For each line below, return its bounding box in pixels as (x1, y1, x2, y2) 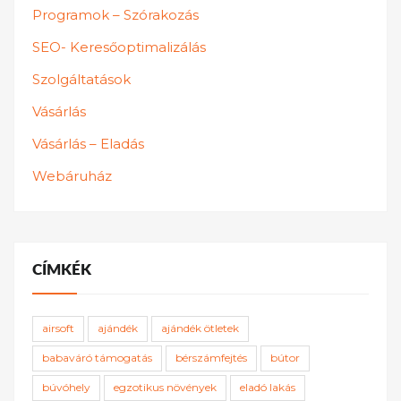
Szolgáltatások (32, 71, 131, 89)
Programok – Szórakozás (32, 6, 199, 24)
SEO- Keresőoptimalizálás (32, 38, 206, 56)
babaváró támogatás (42, 350, 152, 364)
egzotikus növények (114, 380, 217, 394)
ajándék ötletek (161, 320, 239, 335)
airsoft (42, 320, 74, 335)
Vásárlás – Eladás (32, 135, 144, 153)
